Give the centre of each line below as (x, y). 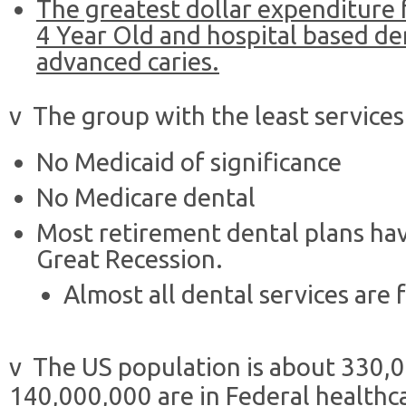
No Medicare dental (146, 197)
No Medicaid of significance (189, 162)
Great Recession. (130, 259)
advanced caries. (128, 61)
